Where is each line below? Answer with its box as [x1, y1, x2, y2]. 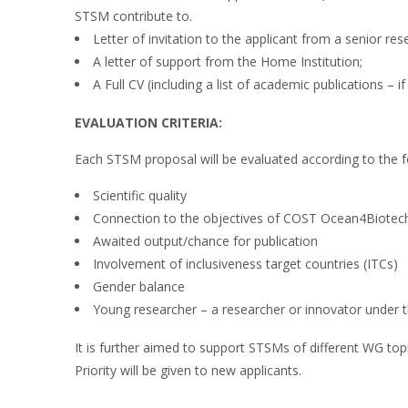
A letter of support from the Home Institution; [93, 52, 362, 70]
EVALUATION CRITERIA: [75, 113, 222, 131]
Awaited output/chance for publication [93, 231, 318, 250]
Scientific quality [93, 186, 187, 204]
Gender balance [93, 277, 185, 295]
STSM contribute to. [75, 6, 192, 25]
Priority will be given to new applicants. [75, 361, 301, 379]
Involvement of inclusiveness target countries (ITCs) [93, 254, 398, 272]
